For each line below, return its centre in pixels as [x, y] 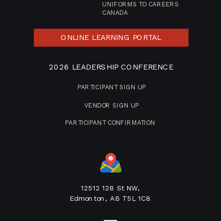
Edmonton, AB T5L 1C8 [110, 198]
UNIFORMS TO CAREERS [141, 5]
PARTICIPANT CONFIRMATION [110, 123]
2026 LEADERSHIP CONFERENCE [111, 67]
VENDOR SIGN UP [111, 105]
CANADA [115, 13]
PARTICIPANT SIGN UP [111, 88]
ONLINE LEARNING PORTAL [111, 37]
